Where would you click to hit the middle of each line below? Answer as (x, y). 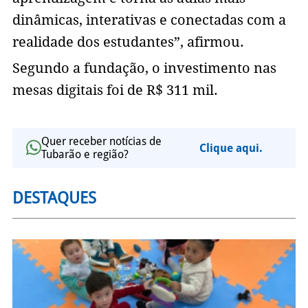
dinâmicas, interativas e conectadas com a (149, 20)
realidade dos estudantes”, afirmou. (128, 42)
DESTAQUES (54, 198)
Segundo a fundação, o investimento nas (144, 68)
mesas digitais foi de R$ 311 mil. (115, 90)
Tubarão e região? (85, 155)
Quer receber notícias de (101, 142)
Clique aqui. (231, 148)
